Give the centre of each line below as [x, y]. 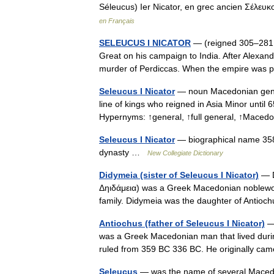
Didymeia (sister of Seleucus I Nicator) [179, 175]
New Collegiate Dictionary [185, 153]
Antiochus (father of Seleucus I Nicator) [182, 223]
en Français [117, 21]
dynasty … [123, 152]
